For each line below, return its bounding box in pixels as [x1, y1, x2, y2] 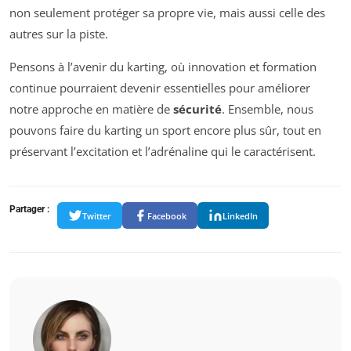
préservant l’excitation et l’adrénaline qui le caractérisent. [9, 143, 316, 160]
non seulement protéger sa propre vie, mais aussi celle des [9, 5, 325, 21]
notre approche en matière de [9, 101, 173, 118]
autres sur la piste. [9, 26, 108, 42]
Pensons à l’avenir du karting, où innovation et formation [9, 59, 317, 75]
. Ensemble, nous [222, 101, 313, 118]
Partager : [9, 204, 49, 215]
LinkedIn [223, 209, 258, 222]
